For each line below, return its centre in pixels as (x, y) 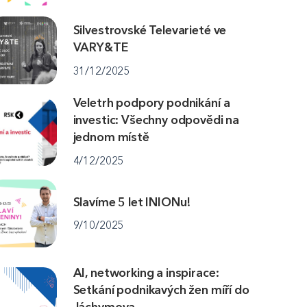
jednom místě (111, 137)
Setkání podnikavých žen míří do (161, 290)
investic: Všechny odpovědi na (156, 120)
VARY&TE (100, 47)
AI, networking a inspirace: (146, 272)
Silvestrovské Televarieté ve (150, 30)
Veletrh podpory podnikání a (151, 103)
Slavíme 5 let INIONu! (132, 202)
